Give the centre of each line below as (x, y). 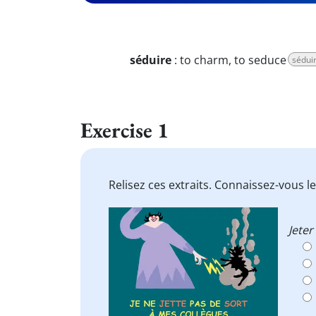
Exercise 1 (124, 130)
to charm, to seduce (233, 60)
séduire (151, 60)
